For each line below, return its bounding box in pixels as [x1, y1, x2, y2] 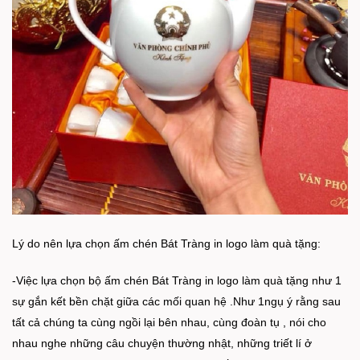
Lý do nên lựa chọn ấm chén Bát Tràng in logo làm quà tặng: [12, 237, 321, 251]
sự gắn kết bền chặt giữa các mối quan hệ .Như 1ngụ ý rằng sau [12, 295, 341, 309]
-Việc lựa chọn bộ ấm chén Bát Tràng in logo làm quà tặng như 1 [12, 274, 342, 288]
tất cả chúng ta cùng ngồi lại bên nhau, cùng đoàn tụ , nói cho [12, 316, 326, 329]
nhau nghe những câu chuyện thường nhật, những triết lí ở [12, 337, 312, 350]
